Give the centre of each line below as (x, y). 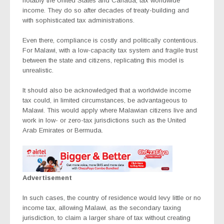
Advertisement (47, 177)
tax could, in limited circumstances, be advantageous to (105, 100)
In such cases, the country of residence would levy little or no (112, 197)
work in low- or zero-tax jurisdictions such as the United (104, 120)
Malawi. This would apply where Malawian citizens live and (110, 110)
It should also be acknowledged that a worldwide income (107, 90)
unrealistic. (38, 70)
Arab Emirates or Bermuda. (63, 130)
